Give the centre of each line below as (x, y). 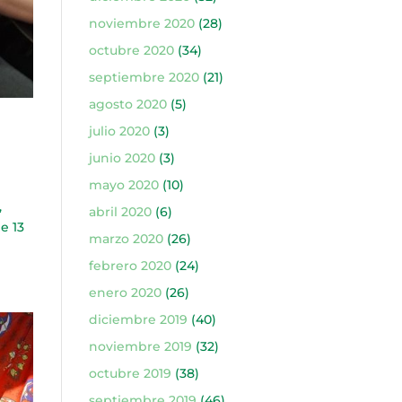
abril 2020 (120, 212)
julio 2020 (119, 131)
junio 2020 (122, 158)
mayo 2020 (123, 185)
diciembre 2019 (138, 319)
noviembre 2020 (141, 23)
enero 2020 (125, 293)
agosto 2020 (127, 104)
